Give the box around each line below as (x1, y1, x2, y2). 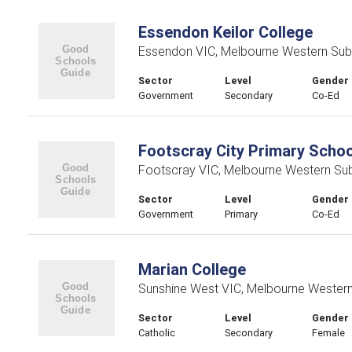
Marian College (137, 259, 246, 279)
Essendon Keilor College (137, 22, 313, 42)
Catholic (137, 326, 175, 339)
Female (312, 326, 346, 339)
